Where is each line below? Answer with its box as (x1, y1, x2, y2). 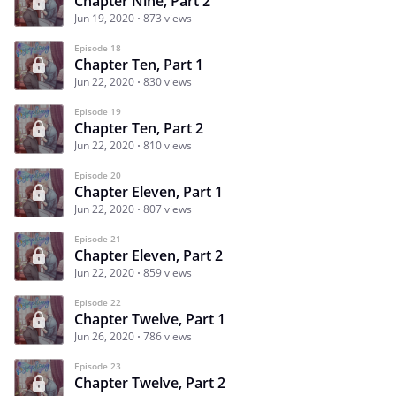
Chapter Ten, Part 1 (74, 54, 203, 74)
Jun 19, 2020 (74, 10, 134, 26)
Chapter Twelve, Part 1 (74, 308, 225, 329)
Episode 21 (74, 232, 121, 245)
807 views (143, 201, 192, 217)
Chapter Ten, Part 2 (74, 118, 203, 138)
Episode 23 (74, 359, 121, 372)
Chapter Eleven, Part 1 (74, 181, 223, 202)
